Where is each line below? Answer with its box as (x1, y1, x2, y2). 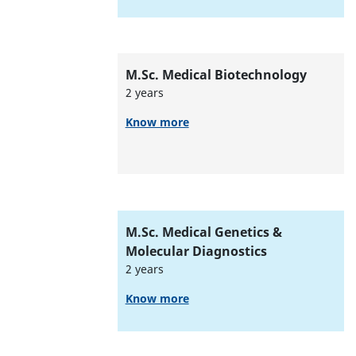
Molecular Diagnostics (125, 242, 267, 260)
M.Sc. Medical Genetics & (125, 222, 282, 241)
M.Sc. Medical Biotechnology (125, 66, 307, 84)
